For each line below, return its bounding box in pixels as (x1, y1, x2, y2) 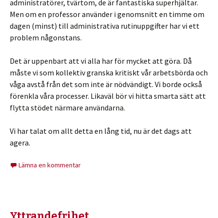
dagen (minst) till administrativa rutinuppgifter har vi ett (10, 21, 200, 31)
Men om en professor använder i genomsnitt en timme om (10, 9, 204, 19)
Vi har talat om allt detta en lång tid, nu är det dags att (10, 126, 192, 136)
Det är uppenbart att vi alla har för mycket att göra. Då (10, 56, 192, 66)
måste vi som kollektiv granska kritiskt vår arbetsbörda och (10, 68, 208, 77)
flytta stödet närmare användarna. (10, 103, 125, 112)
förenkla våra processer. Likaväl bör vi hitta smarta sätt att (10, 91, 206, 101)
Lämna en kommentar (18, 161, 81, 169)
